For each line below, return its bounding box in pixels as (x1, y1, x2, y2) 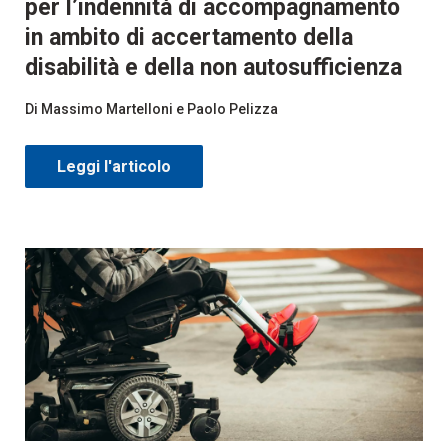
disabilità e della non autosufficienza (25, 53, 402, 81)
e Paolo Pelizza (176, 100, 281, 117)
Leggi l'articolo (57, 156, 171, 176)
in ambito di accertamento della (25, 23, 353, 51)
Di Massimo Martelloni (25, 100, 176, 117)
